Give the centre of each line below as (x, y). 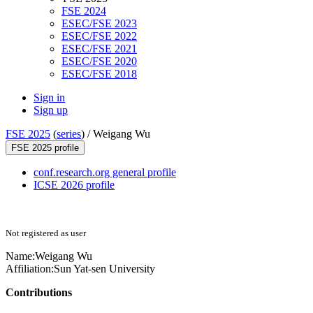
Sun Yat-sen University (104, 269)
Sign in (49, 98)
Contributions (39, 293)
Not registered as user (46, 233)
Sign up (51, 110)
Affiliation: (30, 269)
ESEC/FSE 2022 (99, 36)
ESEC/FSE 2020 (99, 61)
